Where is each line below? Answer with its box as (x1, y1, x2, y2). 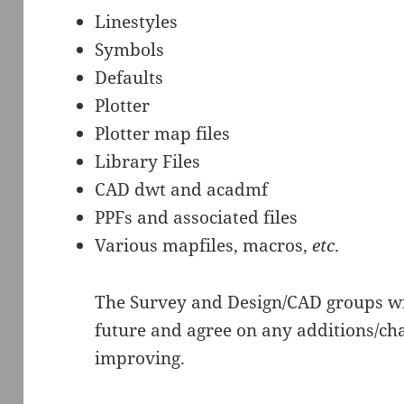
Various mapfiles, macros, (95, 233, 313, 257)
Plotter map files (95, 121, 231, 145)
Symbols (95, 37, 165, 61)
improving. (95, 345, 186, 370)
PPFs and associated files (95, 205, 298, 229)
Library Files (95, 149, 201, 173)
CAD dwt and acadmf (95, 177, 269, 201)
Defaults (95, 65, 164, 89)
